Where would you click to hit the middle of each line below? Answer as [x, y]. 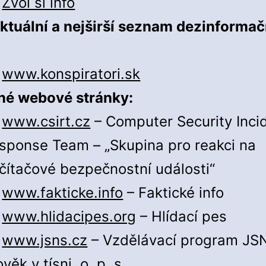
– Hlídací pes [182, 217]
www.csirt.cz [46, 122]
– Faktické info [174, 193]
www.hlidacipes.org [69, 217]
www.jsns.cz [45, 240]
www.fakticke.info [63, 193]
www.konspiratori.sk [71, 74]
